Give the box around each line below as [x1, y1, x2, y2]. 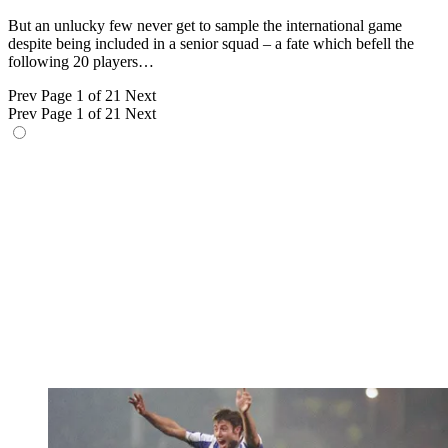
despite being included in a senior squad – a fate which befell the [8, 35, 414, 53]
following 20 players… [8, 53, 154, 71]
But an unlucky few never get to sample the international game [8, 17, 402, 35]
